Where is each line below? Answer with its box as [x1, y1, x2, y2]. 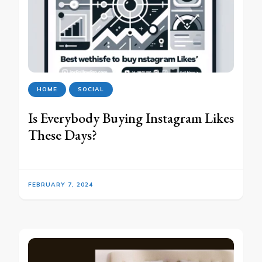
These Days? [28, 126, 97, 144]
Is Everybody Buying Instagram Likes [28, 109, 234, 127]
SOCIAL [78, 85, 104, 94]
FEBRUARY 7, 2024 [28, 181, 93, 189]
